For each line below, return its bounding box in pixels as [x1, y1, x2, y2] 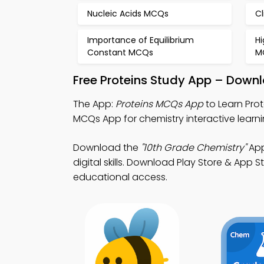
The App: [73, 97, 115, 111]
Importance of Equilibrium [87, 34, 194, 46]
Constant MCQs [87, 47, 153, 58]
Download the [73, 141, 141, 154]
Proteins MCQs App [115, 97, 203, 111]
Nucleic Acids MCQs [87, 8, 169, 19]
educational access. [73, 170, 167, 184]
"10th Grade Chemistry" [141, 141, 246, 154]
